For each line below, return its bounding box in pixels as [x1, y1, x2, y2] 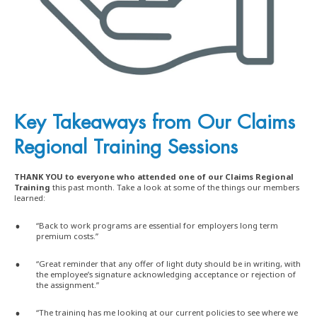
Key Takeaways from [14, 113, 191, 133]
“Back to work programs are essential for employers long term [36, 220, 278, 231]
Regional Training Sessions [14, 137, 238, 158]
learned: [14, 192, 45, 204]
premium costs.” [36, 231, 98, 242]
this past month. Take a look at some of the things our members [50, 182, 299, 193]
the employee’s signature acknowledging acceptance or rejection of [36, 269, 296, 280]
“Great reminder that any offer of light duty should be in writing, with [36, 258, 301, 270]
